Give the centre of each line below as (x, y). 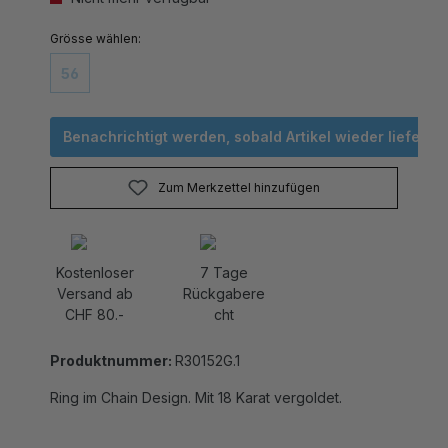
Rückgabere (223, 272)
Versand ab (94, 272)
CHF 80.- (95, 293)
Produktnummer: (112, 339)
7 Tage (223, 251)
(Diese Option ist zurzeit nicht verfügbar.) (190, 59)
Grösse (71, 17)
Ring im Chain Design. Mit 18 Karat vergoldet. (196, 376)
